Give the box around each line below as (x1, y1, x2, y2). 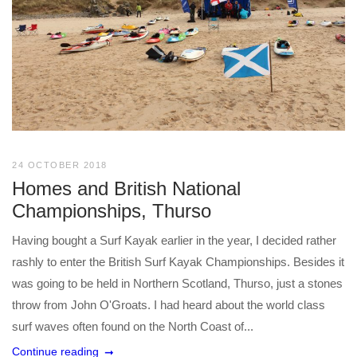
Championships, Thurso (12, 199, 211, 222)
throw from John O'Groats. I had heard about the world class (12, 297, 325, 312)
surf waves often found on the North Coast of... (12, 319, 253, 333)
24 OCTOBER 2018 (12, 159, 108, 170)
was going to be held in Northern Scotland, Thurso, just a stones (12, 276, 343, 290)
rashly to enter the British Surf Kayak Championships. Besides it (12, 254, 344, 269)
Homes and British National (12, 177, 241, 199)
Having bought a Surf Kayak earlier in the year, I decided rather (12, 233, 336, 247)
